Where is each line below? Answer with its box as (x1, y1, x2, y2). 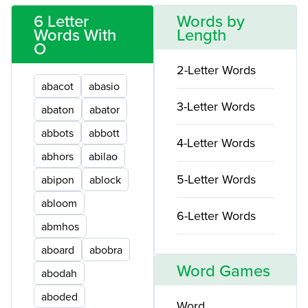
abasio (89, 78, 120, 93)
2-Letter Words (177, 61, 256, 78)
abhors (41, 148, 74, 164)
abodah (41, 265, 77, 280)
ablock (89, 172, 121, 187)
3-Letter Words (177, 98, 255, 115)
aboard (41, 242, 74, 257)
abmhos (41, 219, 79, 234)
